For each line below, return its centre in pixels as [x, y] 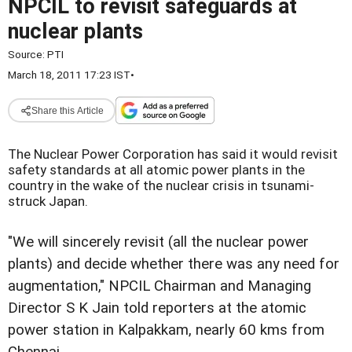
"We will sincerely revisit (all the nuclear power [158, 242]
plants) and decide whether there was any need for [174, 264]
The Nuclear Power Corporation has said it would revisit [173, 154]
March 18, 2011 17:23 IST [69, 75]
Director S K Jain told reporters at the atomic [157, 308]
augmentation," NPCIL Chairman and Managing [159, 286]
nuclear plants [75, 31]
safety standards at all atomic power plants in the [156, 170]
